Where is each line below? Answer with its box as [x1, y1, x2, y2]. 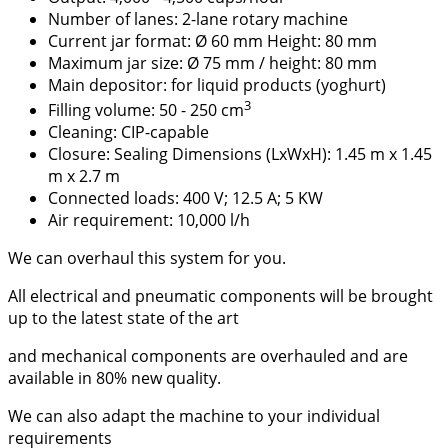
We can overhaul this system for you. [8, 247, 286, 270]
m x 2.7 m [48, 165, 120, 188]
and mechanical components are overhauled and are [8, 345, 408, 368]
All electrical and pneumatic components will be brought [8, 285, 433, 308]
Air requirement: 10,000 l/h [48, 209, 250, 232]
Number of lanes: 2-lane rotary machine [48, 7, 348, 30]
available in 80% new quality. [8, 367, 221, 390]
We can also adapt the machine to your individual [8, 405, 380, 428]
